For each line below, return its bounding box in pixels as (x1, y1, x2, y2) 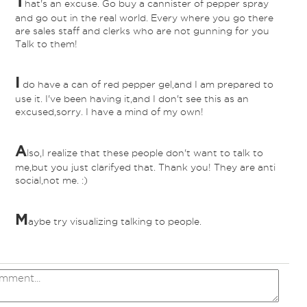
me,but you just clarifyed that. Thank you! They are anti (14, 162, 275, 173)
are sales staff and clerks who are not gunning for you (14, 26, 269, 36)
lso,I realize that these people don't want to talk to (26, 148, 263, 158)
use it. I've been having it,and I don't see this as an (14, 94, 249, 104)
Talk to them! (14, 39, 77, 49)
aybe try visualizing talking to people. (27, 217, 201, 227)
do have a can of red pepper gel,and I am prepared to (19, 79, 273, 90)
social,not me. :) (14, 175, 88, 186)
